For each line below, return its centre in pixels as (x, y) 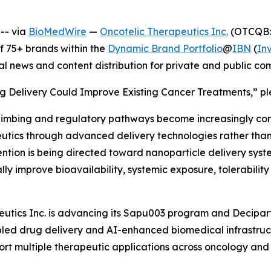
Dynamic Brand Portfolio (165, 48)
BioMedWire (57, 31)
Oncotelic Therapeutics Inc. (164, 31)
